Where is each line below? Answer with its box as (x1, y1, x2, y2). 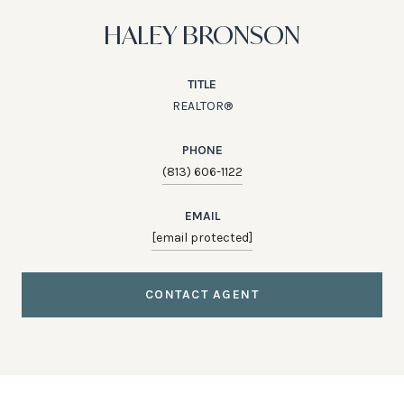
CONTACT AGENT (144, 286, 260, 302)
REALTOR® (171, 97, 233, 114)
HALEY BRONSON (104, 17, 300, 51)
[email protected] (151, 229, 252, 245)
